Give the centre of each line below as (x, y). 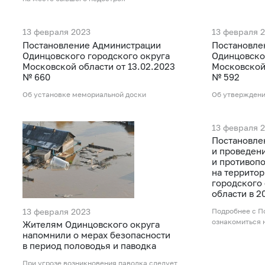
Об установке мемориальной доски (84, 94)
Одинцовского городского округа (96, 55)
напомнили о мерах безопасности (96, 235)
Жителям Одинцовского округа (91, 224)
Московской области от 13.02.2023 (99, 66)
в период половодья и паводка (89, 246)
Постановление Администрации (92, 45)
